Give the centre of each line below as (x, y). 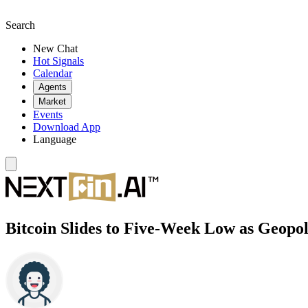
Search (20, 25)
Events (48, 114)
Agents (53, 87)
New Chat (55, 48)
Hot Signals (58, 61)
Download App (67, 127)
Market (52, 101)
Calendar (53, 73)
